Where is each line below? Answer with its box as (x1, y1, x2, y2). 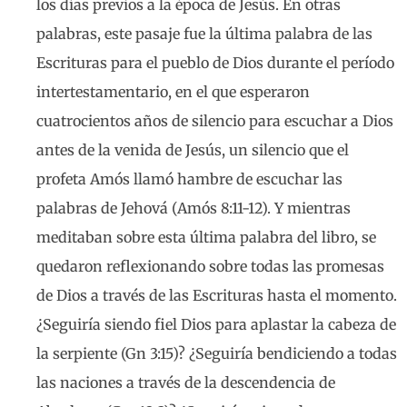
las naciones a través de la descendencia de (36, 373, 335, 392)
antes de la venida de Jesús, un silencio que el (36, 141, 349, 160)
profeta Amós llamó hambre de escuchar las (36, 170, 342, 189)
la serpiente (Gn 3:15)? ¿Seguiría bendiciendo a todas (36, 344, 397, 363)
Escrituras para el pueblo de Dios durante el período (36, 54, 394, 73)
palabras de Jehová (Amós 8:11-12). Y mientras (36, 199, 351, 218)
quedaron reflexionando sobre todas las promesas (36, 257, 384, 276)
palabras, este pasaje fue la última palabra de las (36, 25, 372, 44)
